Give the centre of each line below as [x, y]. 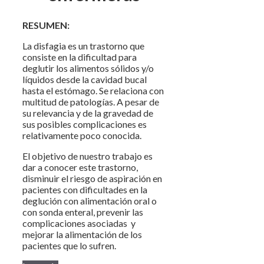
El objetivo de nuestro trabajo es [88, 156]
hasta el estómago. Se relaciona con [93, 91]
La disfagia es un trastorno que [83, 46]
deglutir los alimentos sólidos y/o [88, 68]
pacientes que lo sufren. [69, 246]
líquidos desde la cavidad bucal [85, 80]
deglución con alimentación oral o [90, 201]
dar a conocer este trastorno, [80, 167]
